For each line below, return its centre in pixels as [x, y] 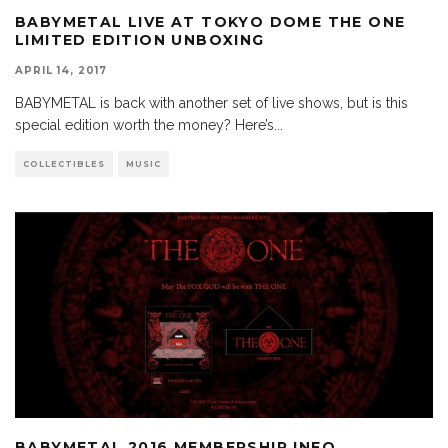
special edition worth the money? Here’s [144, 125]
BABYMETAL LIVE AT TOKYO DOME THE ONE [210, 22]
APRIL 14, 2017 [61, 71]
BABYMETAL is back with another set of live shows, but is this [211, 103]
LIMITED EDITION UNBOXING [140, 40]
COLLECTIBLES [64, 164]
